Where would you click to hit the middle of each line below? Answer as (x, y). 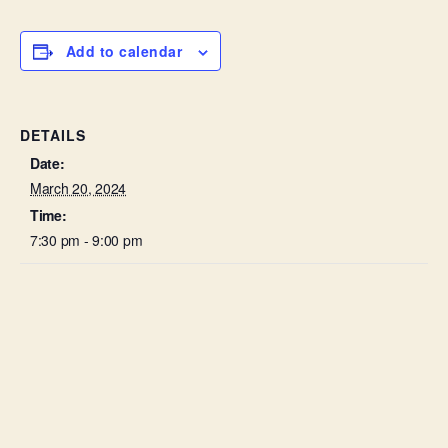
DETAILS (53, 135)
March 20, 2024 (78, 188)
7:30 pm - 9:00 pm (86, 240)
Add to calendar (124, 51)
